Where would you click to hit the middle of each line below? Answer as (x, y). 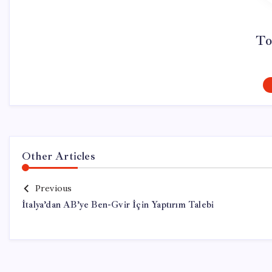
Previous (53, 188)
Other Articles (59, 156)
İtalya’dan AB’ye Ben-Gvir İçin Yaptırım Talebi (118, 205)
